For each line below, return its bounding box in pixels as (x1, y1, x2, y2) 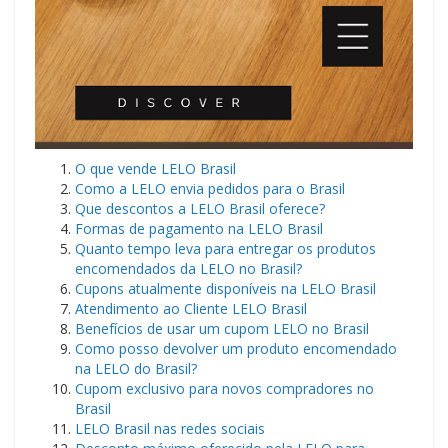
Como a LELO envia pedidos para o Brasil (75, 178, 345, 198)
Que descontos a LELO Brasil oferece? (75, 198, 325, 218)
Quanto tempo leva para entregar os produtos (75, 238, 376, 258)
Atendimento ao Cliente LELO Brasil (75, 298, 307, 318)
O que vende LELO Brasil (75, 158, 236, 178)
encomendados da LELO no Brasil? (75, 258, 302, 278)
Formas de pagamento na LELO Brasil (75, 218, 323, 238)
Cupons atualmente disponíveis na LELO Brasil (75, 278, 376, 298)
